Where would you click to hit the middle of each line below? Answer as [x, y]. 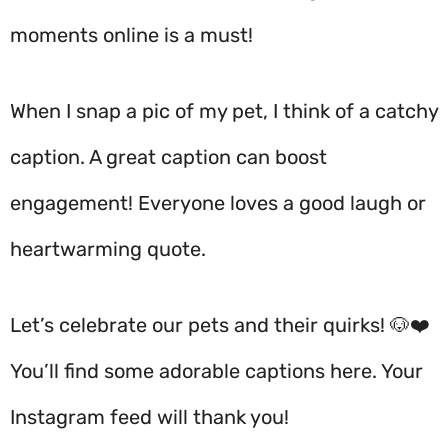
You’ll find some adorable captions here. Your [216, 371]
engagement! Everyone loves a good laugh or [218, 203]
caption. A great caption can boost [168, 157]
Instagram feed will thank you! [149, 417]
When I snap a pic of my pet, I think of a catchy [224, 111]
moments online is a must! [131, 35]
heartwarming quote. [108, 249]
